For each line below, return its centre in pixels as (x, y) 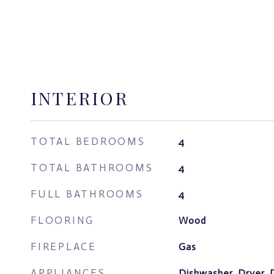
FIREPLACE (64, 246)
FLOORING (62, 220)
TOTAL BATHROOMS (92, 168)
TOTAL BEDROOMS (88, 141)
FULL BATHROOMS (87, 194)
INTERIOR (80, 98)
